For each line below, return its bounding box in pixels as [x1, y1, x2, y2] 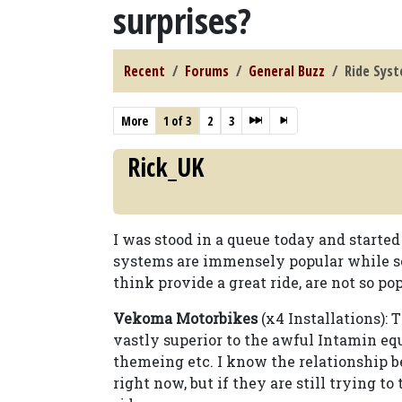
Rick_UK [127, 150, 204, 184]
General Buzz [249, 61, 325, 81]
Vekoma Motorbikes [113, 309, 258, 328]
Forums [185, 61, 229, 81]
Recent [124, 61, 165, 81]
